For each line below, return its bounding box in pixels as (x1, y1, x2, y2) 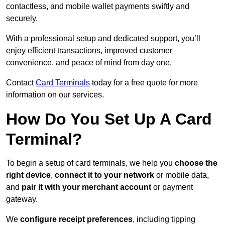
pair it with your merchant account (22, 183, 151, 192)
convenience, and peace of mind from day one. (6, 58, 172, 67)
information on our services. (6, 90, 104, 99)
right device (6, 171, 51, 180)
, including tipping (133, 215, 195, 224)
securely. (6, 14, 38, 23)
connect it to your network (55, 171, 154, 180)
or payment (151, 183, 193, 192)
